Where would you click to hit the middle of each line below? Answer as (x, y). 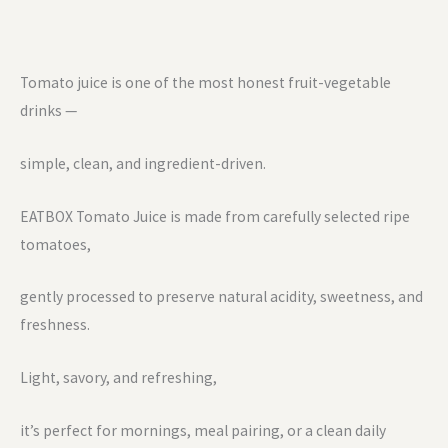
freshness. (55, 325)
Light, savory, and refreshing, (118, 378)
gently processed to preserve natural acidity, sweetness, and (221, 297)
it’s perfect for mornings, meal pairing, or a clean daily (203, 430)
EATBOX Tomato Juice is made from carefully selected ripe (215, 216)
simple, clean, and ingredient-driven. (143, 163)
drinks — (48, 110)
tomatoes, (55, 244)
